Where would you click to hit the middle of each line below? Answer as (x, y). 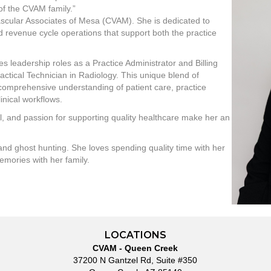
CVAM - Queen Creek (135, 248)
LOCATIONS (135, 235)
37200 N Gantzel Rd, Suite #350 (135, 260)
